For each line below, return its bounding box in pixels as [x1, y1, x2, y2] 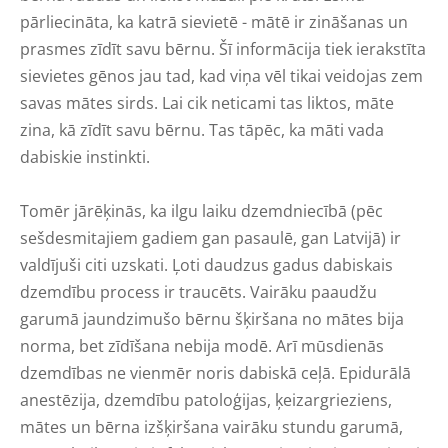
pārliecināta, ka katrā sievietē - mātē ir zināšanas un [20, 10, 408, 33]
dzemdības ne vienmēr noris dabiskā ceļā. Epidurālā [20, 361, 411, 384]
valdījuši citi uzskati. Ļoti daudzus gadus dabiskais [20, 253, 393, 276]
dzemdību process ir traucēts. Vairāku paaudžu [20, 280, 377, 303]
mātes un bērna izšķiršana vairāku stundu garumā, [20, 415, 403, 438]
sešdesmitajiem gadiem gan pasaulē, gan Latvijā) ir [20, 226, 401, 249]
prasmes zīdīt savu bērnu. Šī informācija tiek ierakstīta [20, 37, 426, 60]
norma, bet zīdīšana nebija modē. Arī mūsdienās [20, 334, 384, 357]
